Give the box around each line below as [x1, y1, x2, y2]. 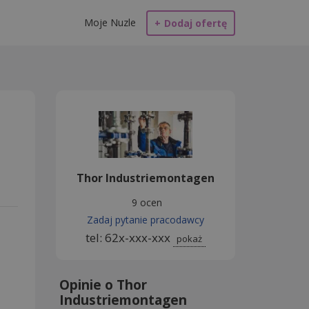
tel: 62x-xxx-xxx [86, 230, 173, 246]
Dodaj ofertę [164, 17, 227, 30]
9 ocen [132, 196, 162, 209]
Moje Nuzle [84, 16, 136, 29]
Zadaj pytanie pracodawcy [87, 213, 204, 226]
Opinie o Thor [59, 276, 147, 294]
